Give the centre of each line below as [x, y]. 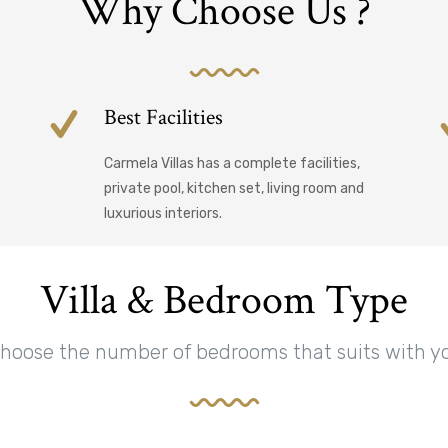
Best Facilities [163, 118]
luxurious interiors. [163, 214]
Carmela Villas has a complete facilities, [232, 164]
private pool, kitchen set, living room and [234, 189]
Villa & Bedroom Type [224, 301]
